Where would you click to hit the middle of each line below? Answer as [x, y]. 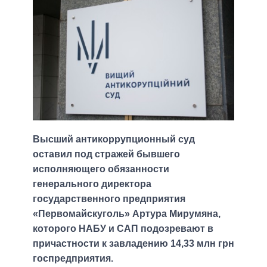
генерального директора [92, 184]
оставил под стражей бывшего [106, 154]
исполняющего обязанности [101, 169]
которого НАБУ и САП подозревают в [123, 229]
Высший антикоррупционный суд [114, 139]
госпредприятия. [73, 259]
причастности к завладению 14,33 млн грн [133, 244]
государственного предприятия [109, 199]
